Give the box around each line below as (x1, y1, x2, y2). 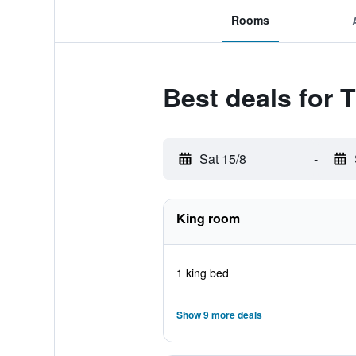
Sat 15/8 (199, 149, 246, 168)
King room (176, 209, 240, 227)
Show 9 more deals (176, 308, 262, 322)
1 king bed (176, 265, 229, 281)
